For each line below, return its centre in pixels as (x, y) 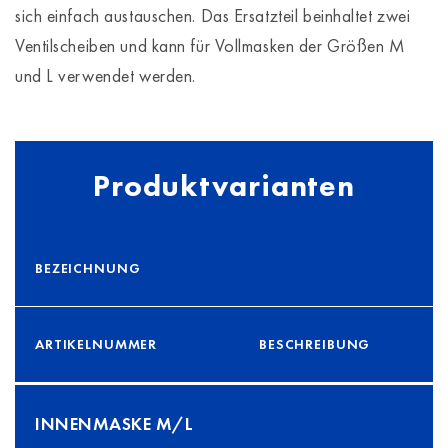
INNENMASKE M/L (114, 423)
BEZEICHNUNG (88, 268)
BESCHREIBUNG (315, 344)
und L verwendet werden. (105, 75)
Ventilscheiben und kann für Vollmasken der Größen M (210, 45)
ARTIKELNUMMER (96, 344)
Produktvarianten (224, 186)
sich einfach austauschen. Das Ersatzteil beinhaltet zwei (213, 15)
